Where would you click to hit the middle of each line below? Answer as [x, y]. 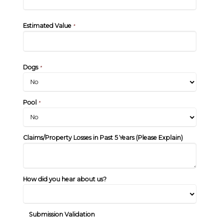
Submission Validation [62, 214]
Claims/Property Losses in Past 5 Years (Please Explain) [103, 137]
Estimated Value [47, 26]
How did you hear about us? [65, 179]
